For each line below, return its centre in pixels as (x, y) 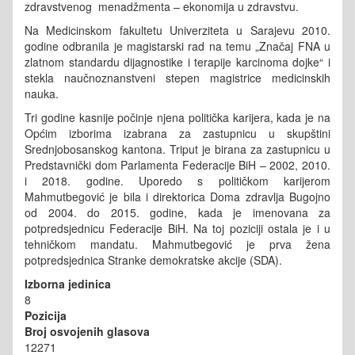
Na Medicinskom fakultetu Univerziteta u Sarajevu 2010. (177, 30)
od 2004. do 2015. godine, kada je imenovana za (177, 212)
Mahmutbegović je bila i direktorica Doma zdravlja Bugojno (177, 196)
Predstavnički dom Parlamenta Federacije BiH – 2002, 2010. (177, 164)
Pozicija (46, 315)
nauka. (42, 93)
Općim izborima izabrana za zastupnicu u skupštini (177, 133)
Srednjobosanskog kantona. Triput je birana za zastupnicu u (177, 149)
